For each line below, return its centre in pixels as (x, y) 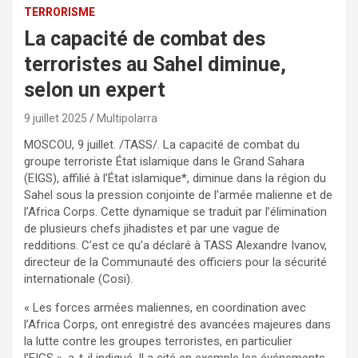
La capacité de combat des (145, 38)
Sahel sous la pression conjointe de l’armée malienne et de (178, 195)
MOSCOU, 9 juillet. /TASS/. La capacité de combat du (162, 144)
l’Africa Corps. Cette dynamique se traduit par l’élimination (175, 211)
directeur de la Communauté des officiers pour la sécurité (175, 262)
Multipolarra (127, 118)
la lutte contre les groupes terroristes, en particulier (158, 341)
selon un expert (95, 89)
